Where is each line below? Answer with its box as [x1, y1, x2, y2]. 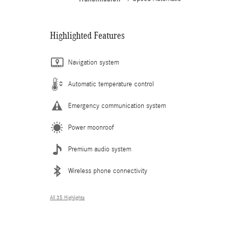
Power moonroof [68, 124, 114, 132]
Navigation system [68, 59, 119, 67]
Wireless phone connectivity [68, 167, 147, 175]
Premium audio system [68, 145, 131, 153]
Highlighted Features [50, 30, 125, 41]
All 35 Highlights [50, 195, 85, 201]
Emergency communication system [68, 102, 166, 110]
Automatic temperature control [68, 80, 154, 88]
